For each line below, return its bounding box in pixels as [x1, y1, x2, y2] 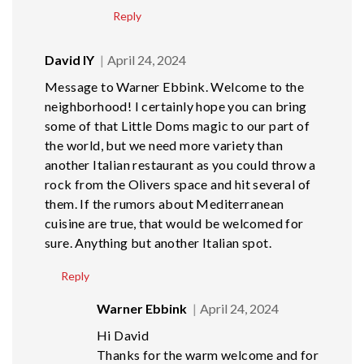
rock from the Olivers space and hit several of [45, 176, 311, 193]
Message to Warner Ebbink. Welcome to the [45, 79, 304, 95]
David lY [45, 52, 94, 68]
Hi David [97, 327, 149, 344]
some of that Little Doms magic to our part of [45, 118, 310, 134]
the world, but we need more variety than [45, 137, 283, 154]
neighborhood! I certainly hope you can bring [45, 98, 307, 115]
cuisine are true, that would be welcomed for [45, 215, 304, 232]
